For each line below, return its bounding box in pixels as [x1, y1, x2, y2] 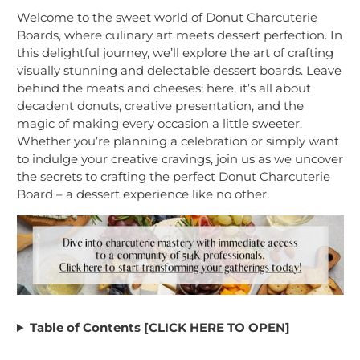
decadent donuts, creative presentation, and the [17, 98, 304, 114]
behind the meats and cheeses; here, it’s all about [17, 80, 311, 96]
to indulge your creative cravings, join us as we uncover [17, 151, 343, 167]
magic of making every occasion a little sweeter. [17, 116, 302, 132]
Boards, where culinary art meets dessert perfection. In [17, 27, 342, 43]
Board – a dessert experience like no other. [17, 186, 269, 202]
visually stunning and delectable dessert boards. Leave [17, 63, 342, 79]
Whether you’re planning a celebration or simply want [17, 133, 339, 149]
